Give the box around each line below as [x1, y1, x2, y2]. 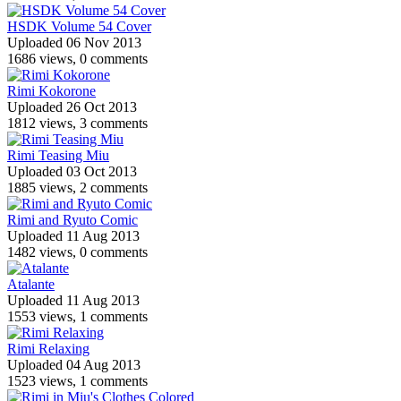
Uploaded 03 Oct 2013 [7, 163, 137, 179]
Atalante [7, 276, 55, 292]
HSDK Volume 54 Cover [7, 18, 151, 34]
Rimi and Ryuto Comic [7, 211, 138, 227]
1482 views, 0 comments [7, 243, 148, 260]
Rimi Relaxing [7, 340, 90, 356]
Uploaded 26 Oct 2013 [7, 98, 137, 115]
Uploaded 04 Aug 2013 [7, 356, 141, 372]
